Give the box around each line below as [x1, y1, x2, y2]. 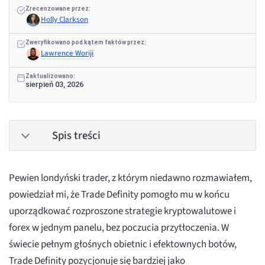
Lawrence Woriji [41, 48, 93, 59]
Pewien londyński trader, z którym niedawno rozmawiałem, [9, 171, 252, 186]
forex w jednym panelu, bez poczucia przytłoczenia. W [9, 221, 229, 235]
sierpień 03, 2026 [25, 80, 83, 89]
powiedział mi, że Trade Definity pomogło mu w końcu [9, 188, 230, 202]
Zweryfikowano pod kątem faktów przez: [25, 39, 146, 46]
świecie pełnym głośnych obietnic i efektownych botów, [9, 237, 237, 252]
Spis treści [52, 128, 101, 144]
